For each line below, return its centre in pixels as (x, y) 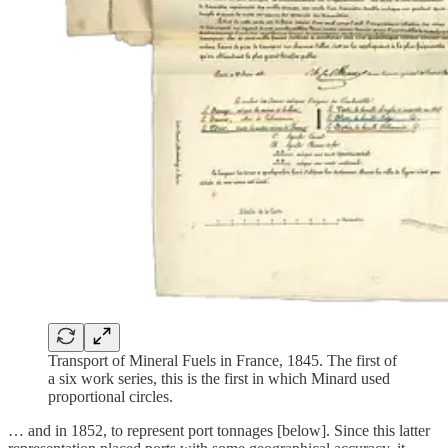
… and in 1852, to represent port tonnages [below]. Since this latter (219, 431)
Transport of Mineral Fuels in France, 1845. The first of (222, 361)
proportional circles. (110, 397)
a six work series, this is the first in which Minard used (219, 379)
